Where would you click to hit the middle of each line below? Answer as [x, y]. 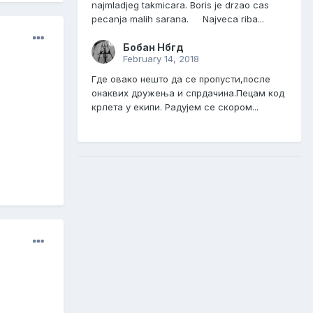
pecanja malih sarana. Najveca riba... [178, 19]
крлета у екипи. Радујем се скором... [175, 107]
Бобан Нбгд [153, 48]
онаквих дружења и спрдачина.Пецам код [188, 93]
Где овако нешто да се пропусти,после [181, 79]
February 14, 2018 [161, 59]
